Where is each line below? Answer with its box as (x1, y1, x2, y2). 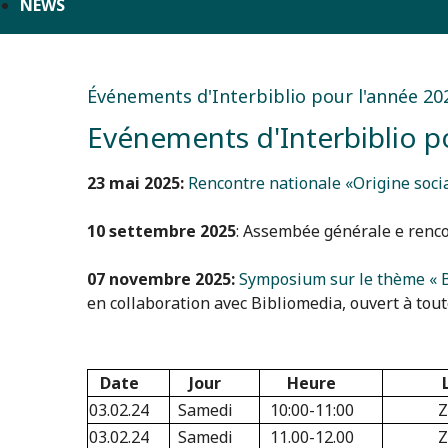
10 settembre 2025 (87, 219, 236, 242)
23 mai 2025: (87, 171, 184, 194)
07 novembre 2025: (87, 267, 235, 290)
